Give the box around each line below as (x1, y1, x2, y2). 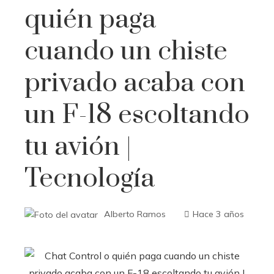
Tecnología (24, 162, 155, 195)
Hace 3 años (193, 209, 244, 220)
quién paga (24, 3, 156, 36)
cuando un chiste (24, 35, 228, 68)
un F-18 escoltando (24, 98, 250, 131)
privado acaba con (24, 67, 245, 100)
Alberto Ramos (104, 209, 166, 220)
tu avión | (24, 130, 131, 163)
